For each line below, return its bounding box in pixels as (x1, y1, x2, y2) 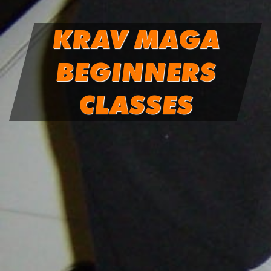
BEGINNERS (55, 54, 216, 90)
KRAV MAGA (51, 22, 220, 57)
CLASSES (78, 87, 193, 123)
